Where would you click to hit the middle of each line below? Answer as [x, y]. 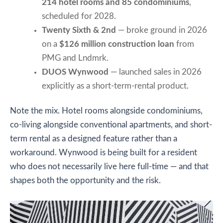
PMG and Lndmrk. [75, 58]
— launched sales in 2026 [155, 72]
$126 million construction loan [116, 44]
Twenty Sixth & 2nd [79, 30]
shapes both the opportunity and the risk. [85, 180]
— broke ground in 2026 [161, 30]
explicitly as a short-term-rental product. [115, 86]
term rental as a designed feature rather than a [94, 139]
